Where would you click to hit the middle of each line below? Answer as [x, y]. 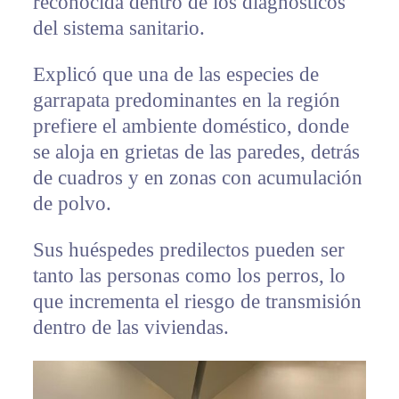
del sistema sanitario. [118, 28]
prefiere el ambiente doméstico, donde [191, 126]
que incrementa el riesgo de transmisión [197, 302]
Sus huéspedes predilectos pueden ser [188, 250]
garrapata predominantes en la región [186, 101]
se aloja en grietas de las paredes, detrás [196, 152]
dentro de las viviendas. [130, 328]
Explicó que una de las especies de [175, 75]
